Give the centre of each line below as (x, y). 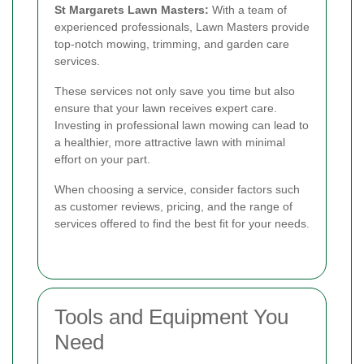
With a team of (248, 10)
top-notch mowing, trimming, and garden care (172, 44)
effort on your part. (102, 160)
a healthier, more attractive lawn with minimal (170, 143)
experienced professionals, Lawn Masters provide (182, 27)
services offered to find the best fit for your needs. (182, 224)
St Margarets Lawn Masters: (132, 10)
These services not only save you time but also (175, 91)
